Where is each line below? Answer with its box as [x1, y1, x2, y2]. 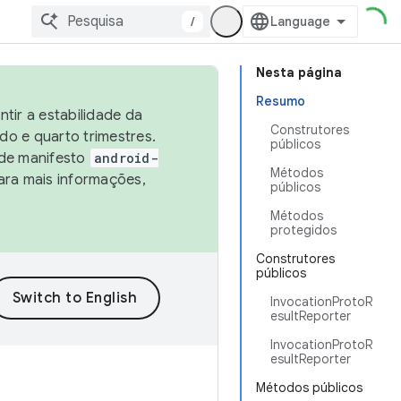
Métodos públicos [256, 380, 363, 396]
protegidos [270, 222, 337, 238]
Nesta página [256, 64, 342, 81]
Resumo [256, 93, 305, 109]
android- [93, 149, 158, 166]
